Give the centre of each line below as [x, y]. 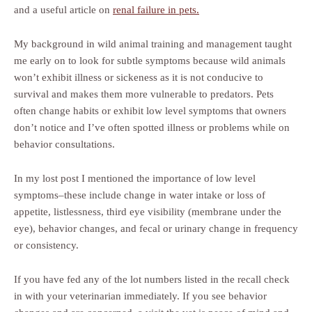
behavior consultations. [64, 144]
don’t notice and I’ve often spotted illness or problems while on [152, 127]
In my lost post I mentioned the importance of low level [135, 178]
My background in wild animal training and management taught [153, 44]
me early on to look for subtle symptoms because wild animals [150, 61]
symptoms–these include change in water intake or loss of [140, 195]
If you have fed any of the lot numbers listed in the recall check [152, 279]
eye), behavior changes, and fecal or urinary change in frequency [156, 228]
